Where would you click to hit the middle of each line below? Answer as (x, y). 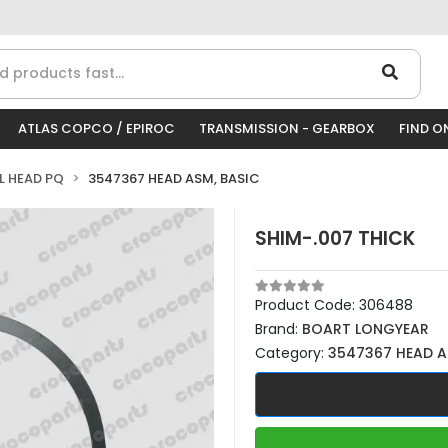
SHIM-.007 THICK (335, 238)
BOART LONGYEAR (365, 329)
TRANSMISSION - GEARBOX (287, 128)
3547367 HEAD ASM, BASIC (174, 178)
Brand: (278, 329)
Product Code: (307, 305)
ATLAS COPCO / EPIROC (96, 128)
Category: (291, 353)
